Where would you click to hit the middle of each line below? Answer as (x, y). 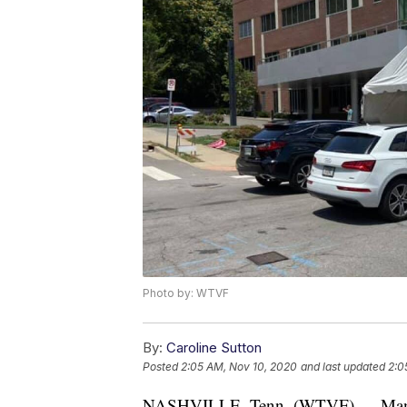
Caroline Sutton (214, 348)
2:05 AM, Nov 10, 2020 (239, 367)
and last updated (343, 367)
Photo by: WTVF (186, 293)
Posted (162, 367)
